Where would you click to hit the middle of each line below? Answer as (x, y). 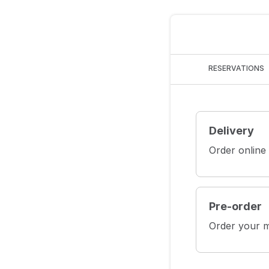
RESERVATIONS (236, 68)
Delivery (231, 130)
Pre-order (235, 206)
